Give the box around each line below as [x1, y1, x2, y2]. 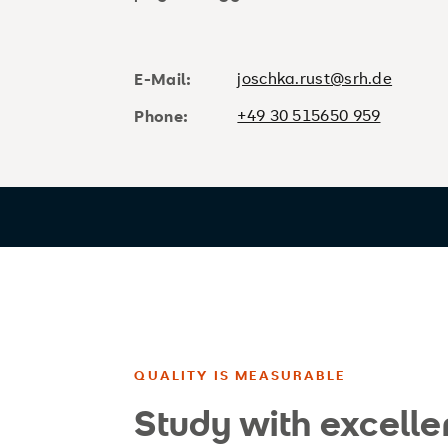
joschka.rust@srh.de [237, 67, 393, 89]
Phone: [134, 105, 189, 127]
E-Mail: [134, 68, 192, 90]
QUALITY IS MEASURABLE [134, 367, 345, 384]
